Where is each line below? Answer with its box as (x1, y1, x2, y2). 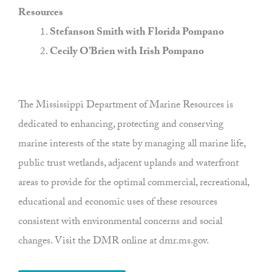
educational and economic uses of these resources (18, 194, 217, 212)
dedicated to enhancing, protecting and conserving (18, 117, 223, 135)
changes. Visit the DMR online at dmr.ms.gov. (18, 233, 209, 251)
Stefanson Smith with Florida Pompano (49, 24, 224, 42)
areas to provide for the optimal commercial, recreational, (18, 175, 249, 193)
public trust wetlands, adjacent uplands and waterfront (18, 155, 239, 174)
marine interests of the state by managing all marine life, (18, 136, 245, 154)
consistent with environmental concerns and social (18, 214, 222, 232)
